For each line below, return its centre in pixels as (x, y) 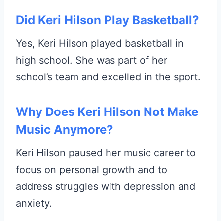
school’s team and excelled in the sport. (108, 77)
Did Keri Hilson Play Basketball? (108, 20)
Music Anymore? (65, 130)
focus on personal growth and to (92, 170)
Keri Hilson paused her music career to (106, 153)
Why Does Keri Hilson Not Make (107, 112)
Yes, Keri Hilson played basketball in (100, 44)
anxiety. (34, 203)
